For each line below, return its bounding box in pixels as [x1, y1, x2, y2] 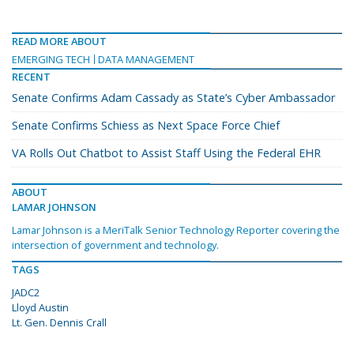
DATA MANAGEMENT [98, 52, 194, 67]
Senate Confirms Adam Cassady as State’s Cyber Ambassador [12, 90, 335, 106]
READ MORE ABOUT [12, 34, 107, 49]
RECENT [12, 70, 51, 85]
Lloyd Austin [12, 300, 69, 315]
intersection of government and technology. [12, 238, 219, 253]
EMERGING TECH [12, 52, 90, 67]
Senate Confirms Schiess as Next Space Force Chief [12, 118, 280, 134]
